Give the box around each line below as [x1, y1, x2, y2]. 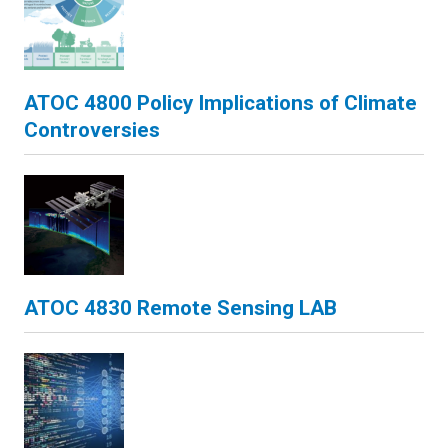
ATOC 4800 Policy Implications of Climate [24, 91, 417, 115]
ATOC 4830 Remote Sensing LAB [24, 296, 337, 320]
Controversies [24, 118, 160, 142]
